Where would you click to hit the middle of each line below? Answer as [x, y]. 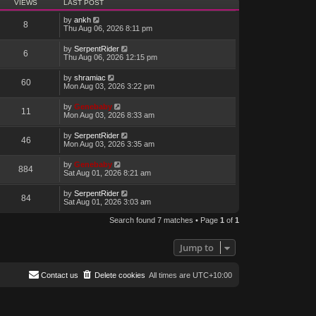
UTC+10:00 [212, 275]
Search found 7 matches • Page [164, 220]
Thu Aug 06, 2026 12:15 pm [110, 57]
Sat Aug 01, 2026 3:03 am [107, 202]
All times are [170, 275]
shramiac [90, 78]
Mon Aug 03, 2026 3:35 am [109, 144]
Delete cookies [120, 275]
